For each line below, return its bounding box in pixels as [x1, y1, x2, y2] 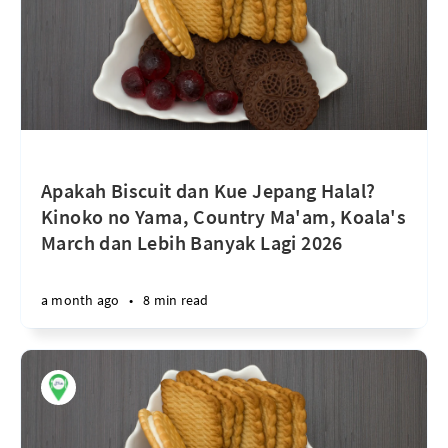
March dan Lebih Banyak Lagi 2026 [41, 230, 343, 255]
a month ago [41, 291, 120, 309]
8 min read [143, 291, 209, 309]
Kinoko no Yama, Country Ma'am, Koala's [41, 204, 407, 229]
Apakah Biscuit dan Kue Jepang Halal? [41, 178, 376, 203]
